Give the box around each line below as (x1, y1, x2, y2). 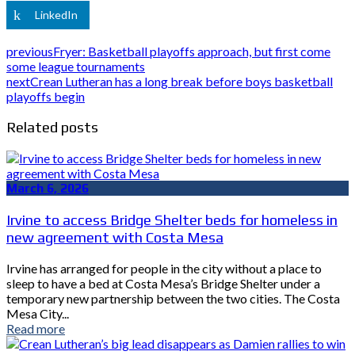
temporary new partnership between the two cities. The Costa (6, 290, 340, 306)
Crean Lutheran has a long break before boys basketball (30, 73, 333, 89)
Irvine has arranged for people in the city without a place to (6, 260, 322, 276)
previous (6, 43, 53, 59)
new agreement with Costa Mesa (6, 227, 223, 246)
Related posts (6, 118, 98, 136)
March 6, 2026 (6, 181, 89, 197)
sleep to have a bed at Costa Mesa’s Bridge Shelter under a (6, 275, 320, 291)
